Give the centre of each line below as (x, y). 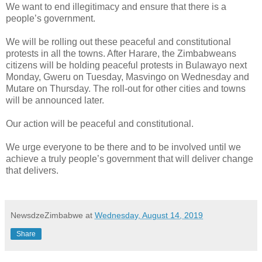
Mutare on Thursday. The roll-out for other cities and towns (126, 88)
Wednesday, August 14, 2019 (149, 215)
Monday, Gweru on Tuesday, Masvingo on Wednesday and (127, 77)
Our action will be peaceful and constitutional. (100, 123)
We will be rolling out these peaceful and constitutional (118, 42)
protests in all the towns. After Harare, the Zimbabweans (121, 53)
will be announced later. (55, 100)
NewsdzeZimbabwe (47, 215)
